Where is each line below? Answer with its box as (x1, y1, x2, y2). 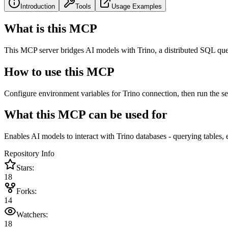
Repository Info (4, 149, 54, 158)
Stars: (16, 163, 34, 173)
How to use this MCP (4, 65, 115, 78)
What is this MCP (4, 21, 97, 35)
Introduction (20, 2, 55, 10)
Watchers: (16, 210, 48, 219)
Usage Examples (111, 2, 162, 10)
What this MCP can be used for (4, 108, 167, 122)
